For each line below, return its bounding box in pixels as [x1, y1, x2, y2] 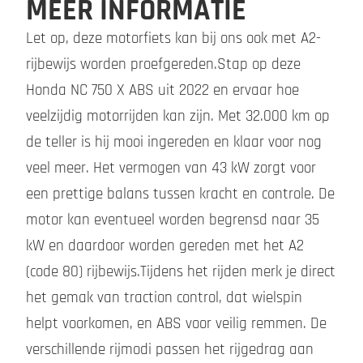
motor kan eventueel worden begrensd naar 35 [26, 210, 319, 231]
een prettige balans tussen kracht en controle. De [26, 184, 335, 205]
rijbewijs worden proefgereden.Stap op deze [26, 54, 301, 75]
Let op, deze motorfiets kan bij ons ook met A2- [26, 28, 321, 49]
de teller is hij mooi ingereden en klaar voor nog [26, 132, 322, 153]
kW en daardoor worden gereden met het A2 [26, 236, 304, 257]
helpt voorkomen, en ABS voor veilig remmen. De [26, 314, 327, 335]
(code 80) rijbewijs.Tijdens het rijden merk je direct [26, 262, 335, 283]
